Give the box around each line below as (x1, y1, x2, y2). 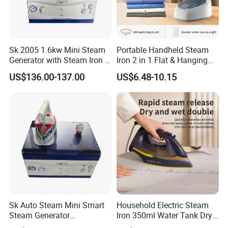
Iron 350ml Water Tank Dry (116, 209, 212, 221)
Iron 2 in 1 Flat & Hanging (116, 54, 208, 66)
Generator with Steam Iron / (9, 54, 109, 66)
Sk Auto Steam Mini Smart (9, 199, 105, 211)
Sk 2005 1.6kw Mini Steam (9, 44, 106, 55)
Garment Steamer (116, 64, 180, 76)
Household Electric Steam (116, 199, 209, 211)
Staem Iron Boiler (9, 64, 71, 76)
